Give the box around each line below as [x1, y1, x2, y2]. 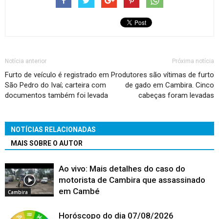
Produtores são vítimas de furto [111, 70, 214, 79]
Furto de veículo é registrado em [5, 70, 109, 79]
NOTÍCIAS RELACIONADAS [11, 125, 96, 133]
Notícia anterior [5, 57, 46, 65]
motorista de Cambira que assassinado [59, 175, 205, 185]
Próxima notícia [172, 57, 214, 65]
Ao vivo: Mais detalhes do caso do [59, 163, 185, 174]
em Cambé [59, 186, 100, 196]
